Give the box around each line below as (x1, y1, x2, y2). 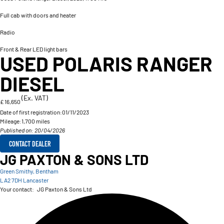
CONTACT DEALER (9, 139, 50, 148)
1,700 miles (21, 117, 50, 124)
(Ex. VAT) (21, 93, 48, 102)
